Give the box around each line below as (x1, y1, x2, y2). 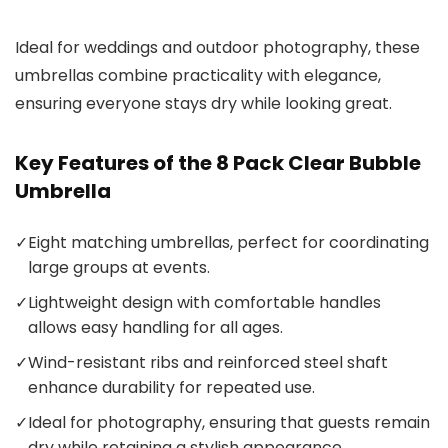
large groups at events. (28, 256, 210, 280)
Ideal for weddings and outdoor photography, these (15, 36, 420, 60)
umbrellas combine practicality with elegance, (15, 64, 381, 88)
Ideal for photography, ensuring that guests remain (28, 411, 430, 435)
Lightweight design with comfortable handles (28, 291, 381, 315)
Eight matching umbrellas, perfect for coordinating (28, 231, 429, 255)
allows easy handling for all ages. (28, 316, 283, 340)
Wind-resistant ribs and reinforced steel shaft (28, 351, 388, 375)
